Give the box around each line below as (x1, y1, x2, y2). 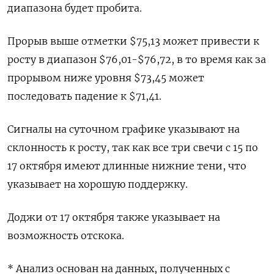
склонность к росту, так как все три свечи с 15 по (7, 141, 258, 154)
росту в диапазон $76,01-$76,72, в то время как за (7, 53, 266, 65)
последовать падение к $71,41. (7, 89, 161, 102)
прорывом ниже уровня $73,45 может (7, 71, 204, 84)
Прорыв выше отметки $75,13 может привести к (7, 34, 259, 47)
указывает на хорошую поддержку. (7, 177, 188, 190)
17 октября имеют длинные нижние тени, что (7, 159, 246, 172)
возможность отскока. (7, 229, 124, 242)
